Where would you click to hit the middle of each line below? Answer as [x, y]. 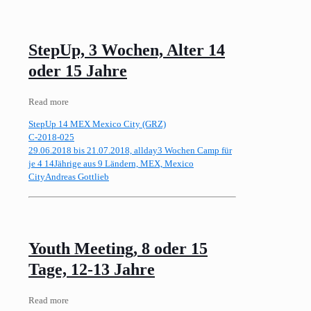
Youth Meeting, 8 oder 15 [118, 248]
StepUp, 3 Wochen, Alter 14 [127, 50]
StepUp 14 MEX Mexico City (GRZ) [97, 124]
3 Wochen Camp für [195, 150]
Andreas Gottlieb [77, 177]
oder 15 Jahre [78, 71]
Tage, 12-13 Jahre [92, 269]
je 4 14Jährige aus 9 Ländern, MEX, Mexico [111, 163]
